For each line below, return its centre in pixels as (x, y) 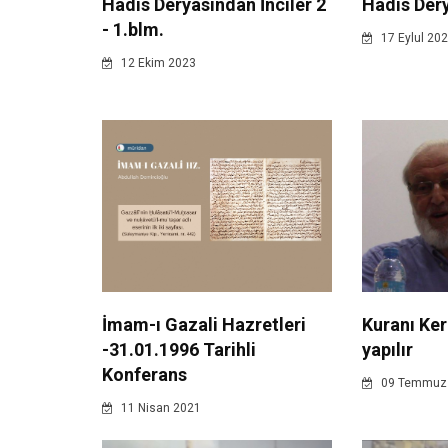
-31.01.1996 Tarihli (179, 349)
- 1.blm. (133, 30)
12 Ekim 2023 (157, 63)
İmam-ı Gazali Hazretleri (204, 324)
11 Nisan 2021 (159, 407)
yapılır (387, 350)
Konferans (144, 374)
